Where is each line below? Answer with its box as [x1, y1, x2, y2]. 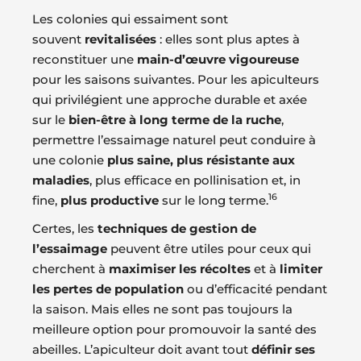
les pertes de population [32, 281, 184, 297]
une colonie [32, 152, 107, 168]
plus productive [60, 193, 159, 209]
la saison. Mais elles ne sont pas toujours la [32, 301, 293, 317]
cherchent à [32, 261, 109, 277]
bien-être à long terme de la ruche [68, 112, 281, 128]
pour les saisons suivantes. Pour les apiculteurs [32, 72, 319, 88]
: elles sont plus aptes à [156, 31, 300, 48]
